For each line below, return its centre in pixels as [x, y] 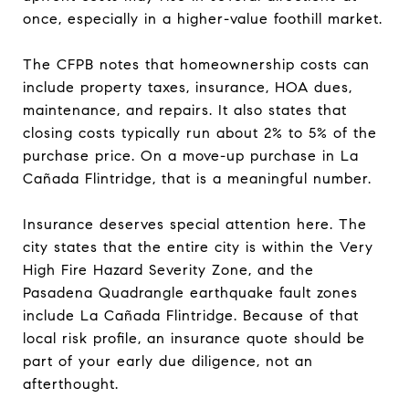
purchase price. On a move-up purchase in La [191, 155]
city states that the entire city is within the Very [198, 246]
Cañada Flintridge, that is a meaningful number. [197, 178]
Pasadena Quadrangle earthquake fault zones [190, 292]
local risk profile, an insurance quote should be [194, 338]
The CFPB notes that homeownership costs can [196, 64]
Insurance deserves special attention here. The [195, 224]
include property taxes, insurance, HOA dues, [188, 87]
